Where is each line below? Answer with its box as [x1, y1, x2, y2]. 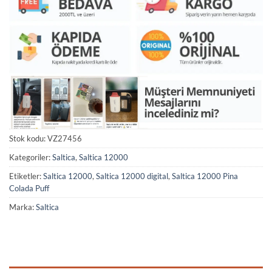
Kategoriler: [9, 152, 52, 162]
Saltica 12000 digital [96, 171, 168, 181]
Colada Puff [9, 183, 49, 193]
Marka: [9, 202, 36, 212]
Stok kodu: [9, 133, 47, 143]
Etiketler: [9, 171, 43, 181]
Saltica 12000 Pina [172, 171, 238, 181]
